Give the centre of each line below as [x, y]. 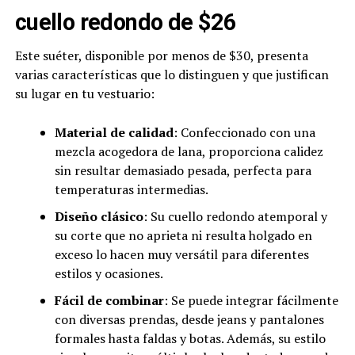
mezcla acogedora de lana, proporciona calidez [189, 152]
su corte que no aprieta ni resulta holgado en [183, 236]
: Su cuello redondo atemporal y [235, 217]
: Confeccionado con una [244, 133]
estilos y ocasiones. [109, 274]
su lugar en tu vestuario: [84, 94]
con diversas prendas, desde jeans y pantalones [189, 320]
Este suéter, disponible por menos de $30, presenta [161, 56]
